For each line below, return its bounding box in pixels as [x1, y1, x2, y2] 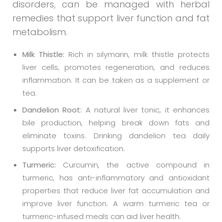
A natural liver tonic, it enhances [82, 104, 210, 115]
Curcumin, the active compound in [56, 160, 210, 170]
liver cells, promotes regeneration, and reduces [22, 62, 210, 73]
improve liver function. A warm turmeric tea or [22, 198, 210, 209]
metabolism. [12, 25, 67, 38]
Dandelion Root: [22, 104, 82, 115]
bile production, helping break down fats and [22, 117, 210, 128]
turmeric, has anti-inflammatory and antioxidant [22, 172, 210, 183]
